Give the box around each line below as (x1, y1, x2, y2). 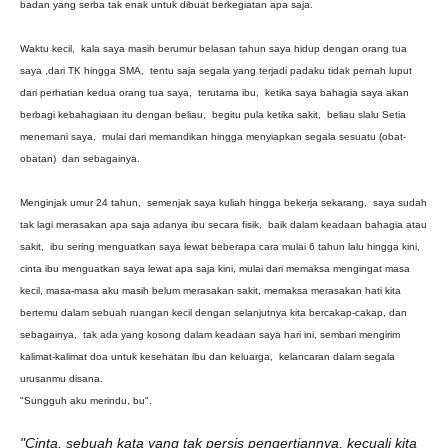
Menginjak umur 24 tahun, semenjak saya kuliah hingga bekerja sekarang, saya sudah (20, 197, 427, 208)
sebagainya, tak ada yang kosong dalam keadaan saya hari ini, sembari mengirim (20, 329, 400, 340)
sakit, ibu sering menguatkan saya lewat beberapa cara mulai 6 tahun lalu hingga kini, (20, 241, 420, 252)
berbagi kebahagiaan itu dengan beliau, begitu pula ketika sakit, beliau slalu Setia (20, 109, 406, 120)
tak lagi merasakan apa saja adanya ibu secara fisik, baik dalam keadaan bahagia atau (20, 219, 427, 230)
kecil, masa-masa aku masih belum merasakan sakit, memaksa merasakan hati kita (20, 285, 401, 296)
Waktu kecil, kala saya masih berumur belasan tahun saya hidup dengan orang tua (20, 43, 407, 54)
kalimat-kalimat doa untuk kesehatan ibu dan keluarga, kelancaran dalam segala (20, 351, 395, 362)
